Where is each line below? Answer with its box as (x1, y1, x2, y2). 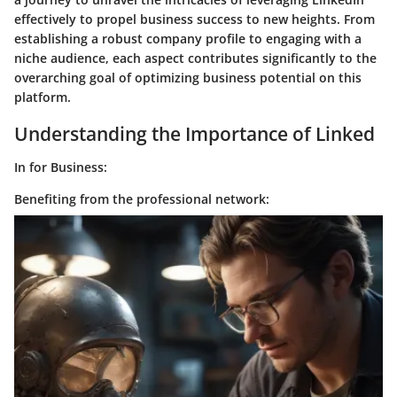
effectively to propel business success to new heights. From (14, 10, 375, 27)
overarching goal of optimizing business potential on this (14, 68, 362, 86)
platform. (14, 88, 71, 105)
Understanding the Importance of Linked (14, 121, 375, 146)
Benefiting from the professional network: (14, 191, 269, 207)
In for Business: (14, 159, 107, 175)
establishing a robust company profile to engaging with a (14, 29, 362, 47)
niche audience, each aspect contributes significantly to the (14, 49, 377, 66)
